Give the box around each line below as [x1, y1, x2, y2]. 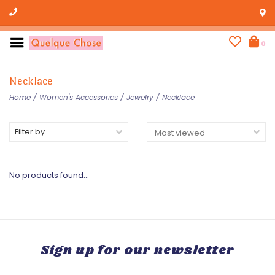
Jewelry [126, 92, 153, 103]
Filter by [15, 126, 45, 137]
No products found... [9, 169, 89, 181]
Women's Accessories [39, 92, 118, 103]
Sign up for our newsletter [41, 241, 234, 260]
